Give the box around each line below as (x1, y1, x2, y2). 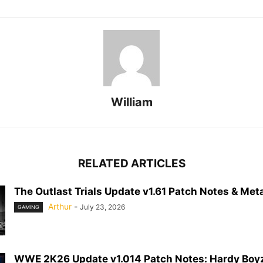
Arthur (48, 201, 72, 211)
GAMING (18, 203, 39, 210)
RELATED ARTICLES (77, 156, 186, 170)
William (110, 95, 153, 109)
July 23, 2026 (80, 202, 125, 211)
